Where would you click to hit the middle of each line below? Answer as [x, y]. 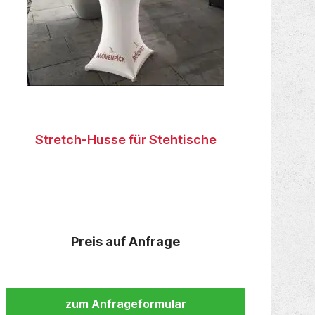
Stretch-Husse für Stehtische [126, 140]
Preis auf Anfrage [126, 242]
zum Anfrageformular [126, 304]
